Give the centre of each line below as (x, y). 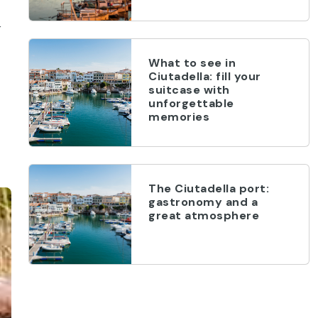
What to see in (192, 62)
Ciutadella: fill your (205, 76)
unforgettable (191, 103)
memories (179, 116)
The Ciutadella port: (209, 188)
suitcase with (189, 89)
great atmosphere (204, 215)
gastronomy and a (203, 202)
